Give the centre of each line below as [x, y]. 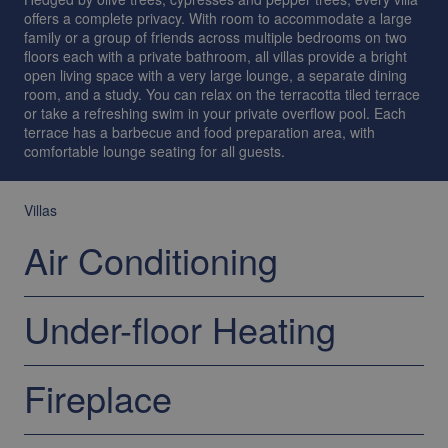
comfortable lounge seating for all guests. [154, 151]
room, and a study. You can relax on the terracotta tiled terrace [222, 94]
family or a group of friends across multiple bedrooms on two [215, 37]
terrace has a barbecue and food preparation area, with [199, 132]
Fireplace [98, 397]
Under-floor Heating [180, 328]
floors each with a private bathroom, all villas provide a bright [215, 56]
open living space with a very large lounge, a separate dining [215, 75]
